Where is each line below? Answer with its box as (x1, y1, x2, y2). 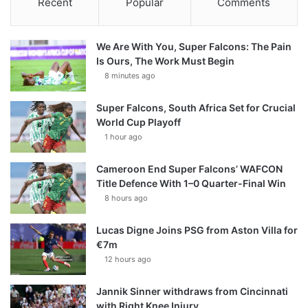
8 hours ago (104, 193, 148, 203)
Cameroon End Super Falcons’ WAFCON (96, 163, 283, 175)
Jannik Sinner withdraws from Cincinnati (96, 285, 288, 298)
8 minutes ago (104, 71, 155, 81)
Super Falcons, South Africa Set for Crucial (96, 102, 296, 114)
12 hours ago (104, 254, 151, 265)
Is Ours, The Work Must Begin (96, 55, 234, 67)
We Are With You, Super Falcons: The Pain (96, 41, 291, 53)
